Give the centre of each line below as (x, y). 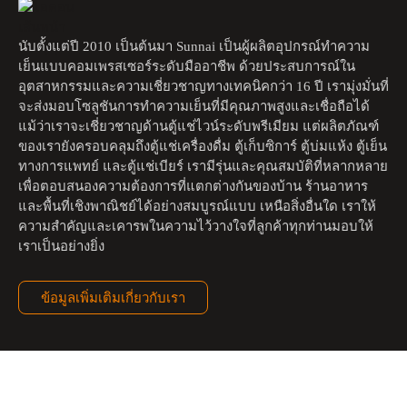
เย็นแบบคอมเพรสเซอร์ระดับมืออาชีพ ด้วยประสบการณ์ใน (187, 67)
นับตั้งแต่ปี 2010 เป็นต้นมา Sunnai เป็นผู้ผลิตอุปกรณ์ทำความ (194, 47)
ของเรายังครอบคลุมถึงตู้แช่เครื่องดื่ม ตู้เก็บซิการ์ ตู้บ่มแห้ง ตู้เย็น (203, 147)
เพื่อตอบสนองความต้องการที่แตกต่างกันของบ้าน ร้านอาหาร (193, 187)
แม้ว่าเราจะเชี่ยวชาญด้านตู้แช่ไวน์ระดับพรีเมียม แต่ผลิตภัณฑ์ (199, 127)
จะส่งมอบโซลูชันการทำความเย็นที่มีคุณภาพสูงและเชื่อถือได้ (194, 107)
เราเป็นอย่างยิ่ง (61, 247)
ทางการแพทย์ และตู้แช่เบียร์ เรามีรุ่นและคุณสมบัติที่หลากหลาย (203, 167)
